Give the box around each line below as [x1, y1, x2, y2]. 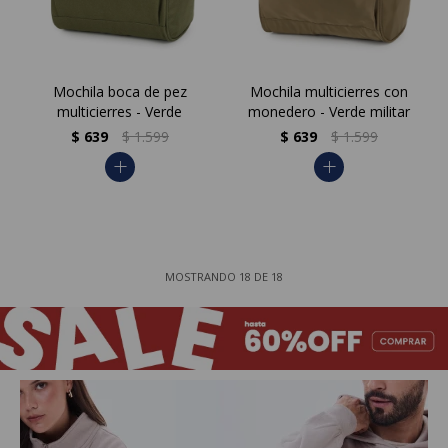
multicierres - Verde [57, 101, 182, 121]
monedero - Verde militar [247, 101, 410, 121]
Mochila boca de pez [52, 81, 187, 101]
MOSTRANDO [165, 268, 239, 284]
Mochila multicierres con [249, 81, 408, 101]
